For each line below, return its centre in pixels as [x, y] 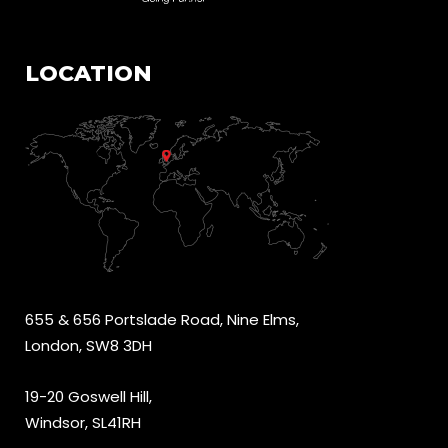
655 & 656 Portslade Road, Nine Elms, [162, 319]
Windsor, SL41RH [83, 422]
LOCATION [88, 73]
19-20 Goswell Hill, [88, 396]
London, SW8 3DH [88, 345]
